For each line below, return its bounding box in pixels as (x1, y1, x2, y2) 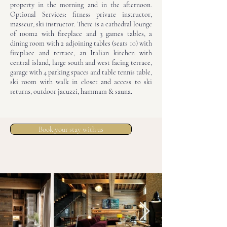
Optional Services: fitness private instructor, (10, 10, 152, 19)
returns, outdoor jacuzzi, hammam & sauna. (10, 87, 132, 96)
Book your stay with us (39, 125, 103, 134)
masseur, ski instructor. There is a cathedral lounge (10, 20, 152, 28)
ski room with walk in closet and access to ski (10, 78, 152, 86)
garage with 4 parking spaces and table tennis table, (10, 68, 152, 77)
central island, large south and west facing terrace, (10, 58, 152, 67)
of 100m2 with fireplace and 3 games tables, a (10, 29, 152, 38)
